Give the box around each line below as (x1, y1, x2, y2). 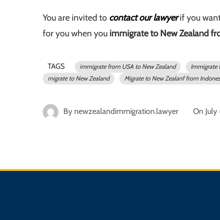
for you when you (43, 28, 110, 39)
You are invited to (43, 12, 109, 24)
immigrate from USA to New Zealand (80, 63, 176, 71)
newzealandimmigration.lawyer (74, 106, 178, 116)
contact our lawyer (109, 12, 178, 24)
